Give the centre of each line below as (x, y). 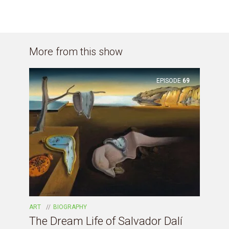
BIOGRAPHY (70, 207)
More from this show (76, 52)
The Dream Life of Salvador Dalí (106, 221)
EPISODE (169, 81)
